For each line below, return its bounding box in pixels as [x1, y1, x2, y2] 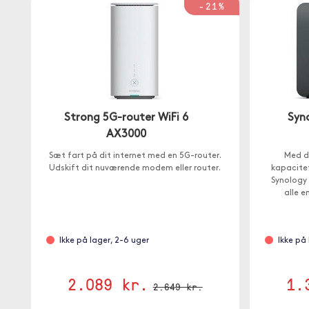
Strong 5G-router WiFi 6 [63, 112, 188, 123]
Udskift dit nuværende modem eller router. [49, 164, 221, 172]
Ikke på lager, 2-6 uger [59, 237, 149, 245]
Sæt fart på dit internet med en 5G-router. [48, 152, 221, 160]
